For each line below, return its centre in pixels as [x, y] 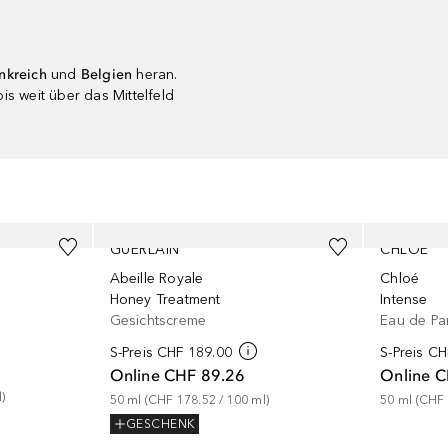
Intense [404, 299]
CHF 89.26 [204, 375]
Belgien [108, 74]
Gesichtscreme [158, 320]
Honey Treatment [165, 299]
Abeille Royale [156, 278]
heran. [157, 74]
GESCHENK [160, 424]
